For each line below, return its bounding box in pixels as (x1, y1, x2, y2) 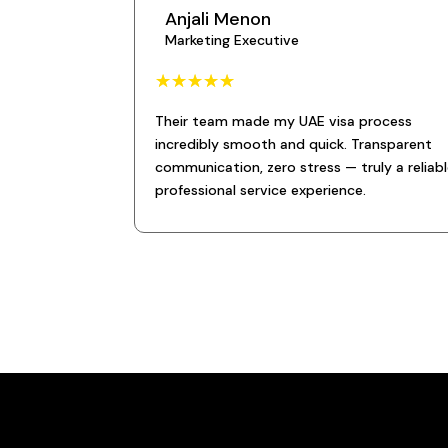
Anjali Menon (165, 6, 272, 31)
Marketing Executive (165, 30, 300, 49)
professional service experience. (155, 180, 367, 199)
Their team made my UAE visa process (155, 111, 413, 130)
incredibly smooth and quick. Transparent (155, 134, 433, 153)
